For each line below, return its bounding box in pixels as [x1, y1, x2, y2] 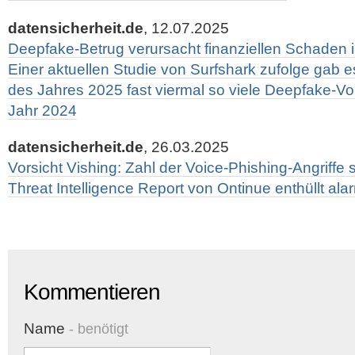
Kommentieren [24, 280, 160, 304]
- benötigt [65, 321, 128, 337]
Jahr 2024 [8, 102, 77, 119]
